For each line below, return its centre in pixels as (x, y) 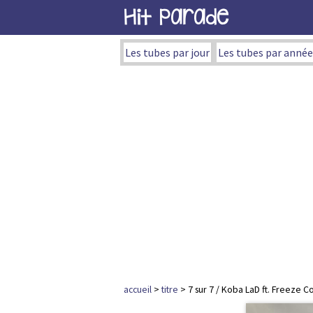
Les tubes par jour (167, 52)
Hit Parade (176, 17)
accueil (138, 289)
